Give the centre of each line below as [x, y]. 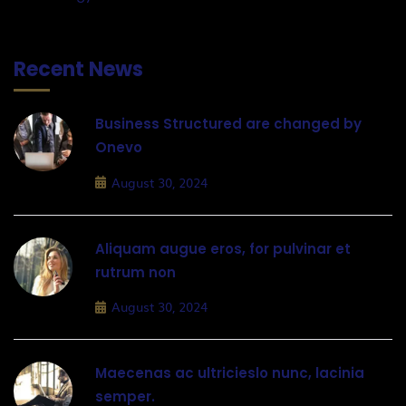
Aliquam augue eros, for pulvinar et [223, 248]
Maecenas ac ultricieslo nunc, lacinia [230, 373]
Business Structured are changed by [228, 124]
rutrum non [135, 272]
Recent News [78, 70]
